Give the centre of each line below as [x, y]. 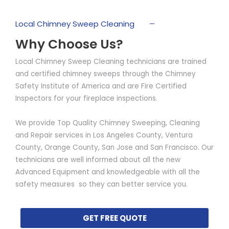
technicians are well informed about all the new [98, 160]
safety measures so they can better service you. [101, 185]
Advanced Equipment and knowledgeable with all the [108, 172]
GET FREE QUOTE [114, 218]
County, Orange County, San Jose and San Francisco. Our [114, 148]
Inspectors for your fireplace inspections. [87, 99]
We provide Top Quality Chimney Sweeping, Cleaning [108, 123]
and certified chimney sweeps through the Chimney [106, 74]
